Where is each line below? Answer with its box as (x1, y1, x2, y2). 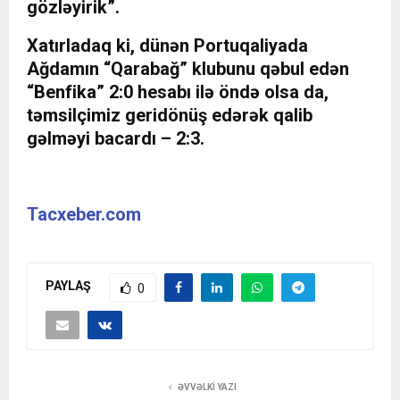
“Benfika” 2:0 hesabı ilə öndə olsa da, (27, 80, 329, 103)
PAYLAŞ (46, 279, 91, 294)
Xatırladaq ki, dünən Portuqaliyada (27, 34, 308, 56)
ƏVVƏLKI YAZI (178, 381, 237, 392)
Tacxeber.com (27, 203, 141, 225)
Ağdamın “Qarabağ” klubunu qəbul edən (27, 57, 349, 79)
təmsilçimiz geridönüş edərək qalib (27, 104, 312, 126)
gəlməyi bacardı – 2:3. (27, 127, 204, 149)
